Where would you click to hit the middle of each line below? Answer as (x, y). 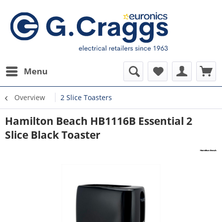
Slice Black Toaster (53, 135)
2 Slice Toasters (86, 97)
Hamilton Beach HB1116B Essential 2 (99, 121)
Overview (30, 97)
